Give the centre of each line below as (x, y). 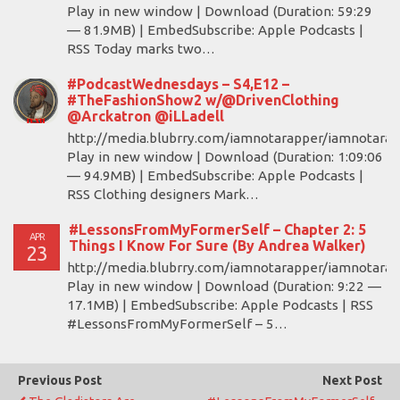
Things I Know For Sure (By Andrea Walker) (217, 246)
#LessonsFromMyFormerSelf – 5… (177, 324)
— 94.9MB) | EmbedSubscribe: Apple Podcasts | (215, 175)
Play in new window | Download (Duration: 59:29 (220, 11)
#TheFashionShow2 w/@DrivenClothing (203, 100)
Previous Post (60, 380)
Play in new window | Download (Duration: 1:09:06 (225, 157)
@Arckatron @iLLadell (146, 116)
